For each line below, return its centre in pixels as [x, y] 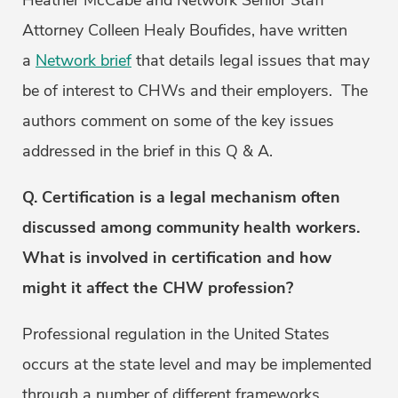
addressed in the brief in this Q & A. [147, 151]
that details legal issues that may [251, 61]
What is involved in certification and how [177, 258]
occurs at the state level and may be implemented [197, 365]
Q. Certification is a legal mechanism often [181, 198]
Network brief [84, 61]
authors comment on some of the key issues [178, 121]
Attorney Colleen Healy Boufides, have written [185, 31]
